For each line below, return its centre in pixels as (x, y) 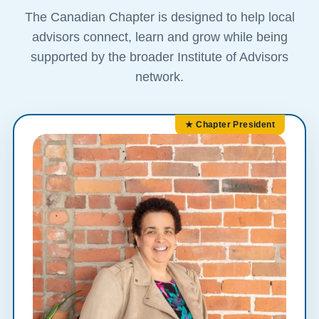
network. (159, 77)
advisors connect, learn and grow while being (159, 37)
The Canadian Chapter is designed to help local (159, 17)
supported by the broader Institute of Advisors (159, 57)
